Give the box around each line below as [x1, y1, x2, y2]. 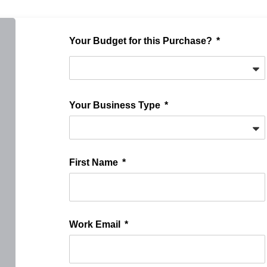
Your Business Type [69, 100, 163, 111]
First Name [69, 157, 120, 168]
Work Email [69, 219, 123, 230]
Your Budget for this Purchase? [69, 36, 215, 46]
